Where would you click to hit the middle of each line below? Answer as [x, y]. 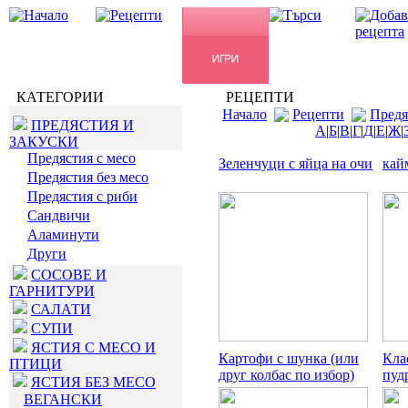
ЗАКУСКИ [44, 142]
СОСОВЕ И [69, 275]
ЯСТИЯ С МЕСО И [93, 347]
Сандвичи [59, 215]
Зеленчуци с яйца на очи [296, 163]
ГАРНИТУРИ [52, 291]
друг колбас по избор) [286, 375]
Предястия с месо [82, 158]
